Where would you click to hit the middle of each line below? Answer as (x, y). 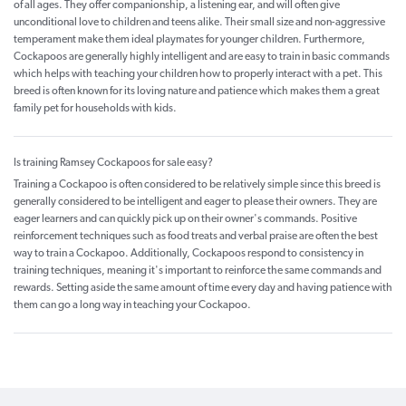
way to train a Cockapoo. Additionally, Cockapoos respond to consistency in (188, 254)
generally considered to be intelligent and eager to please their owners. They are (195, 203)
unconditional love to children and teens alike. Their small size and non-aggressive (199, 23)
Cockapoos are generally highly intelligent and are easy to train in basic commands (202, 58)
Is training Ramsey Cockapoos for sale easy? (113, 164)
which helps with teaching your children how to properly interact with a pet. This (198, 75)
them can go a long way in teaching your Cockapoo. (132, 306)
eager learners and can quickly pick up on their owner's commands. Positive (185, 220)
